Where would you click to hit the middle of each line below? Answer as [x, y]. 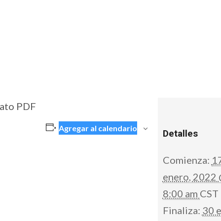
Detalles [180, 133]
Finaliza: [181, 210]
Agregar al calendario [98, 128]
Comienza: [186, 160]
